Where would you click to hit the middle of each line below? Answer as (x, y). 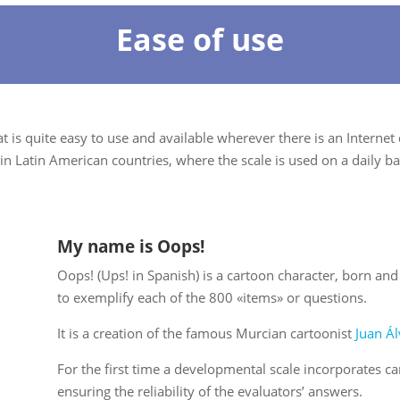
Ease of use (200, 40)
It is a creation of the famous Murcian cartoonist (206, 333)
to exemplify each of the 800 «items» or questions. (212, 298)
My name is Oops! (130, 247)
